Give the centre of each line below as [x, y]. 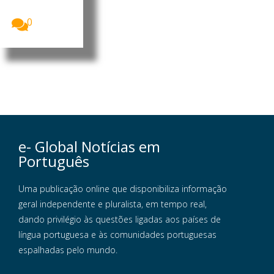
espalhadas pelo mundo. [68, 250]
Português [54, 161]
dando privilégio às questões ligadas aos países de [120, 220]
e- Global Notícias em [89, 147]
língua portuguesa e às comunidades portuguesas [117, 235]
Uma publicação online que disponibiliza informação [123, 189]
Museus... [33, 9]
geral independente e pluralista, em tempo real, [113, 204]
